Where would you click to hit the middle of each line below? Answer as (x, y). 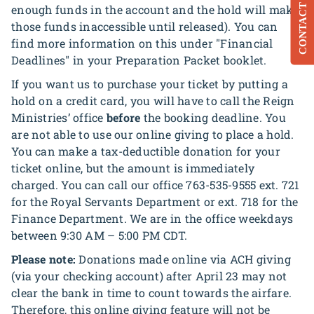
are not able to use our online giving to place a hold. (153, 134)
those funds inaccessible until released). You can (145, 26)
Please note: (43, 259)
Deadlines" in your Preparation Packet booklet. (139, 60)
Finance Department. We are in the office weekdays (152, 218)
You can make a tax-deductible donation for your (146, 151)
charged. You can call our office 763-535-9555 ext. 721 (156, 185)
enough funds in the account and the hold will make (155, 9)
